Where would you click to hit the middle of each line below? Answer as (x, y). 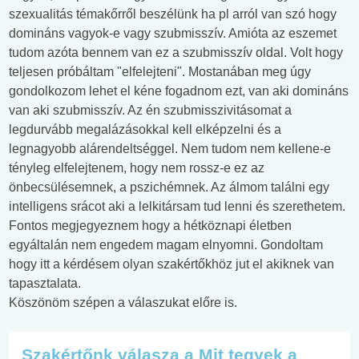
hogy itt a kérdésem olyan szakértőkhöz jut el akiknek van (171, 264)
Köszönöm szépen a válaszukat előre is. (123, 303)
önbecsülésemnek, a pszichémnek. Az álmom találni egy (169, 187)
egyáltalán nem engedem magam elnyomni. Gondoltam (166, 245)
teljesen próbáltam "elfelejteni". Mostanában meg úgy (160, 72)
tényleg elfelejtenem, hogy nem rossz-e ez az (137, 168)
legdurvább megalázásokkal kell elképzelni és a (145, 129)
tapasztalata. (45, 283)
